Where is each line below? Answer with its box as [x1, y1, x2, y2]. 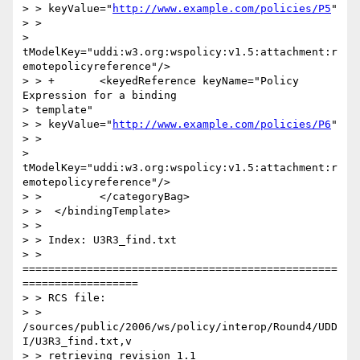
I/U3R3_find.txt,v [22, 335, 132, 348]
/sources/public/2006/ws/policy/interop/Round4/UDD [22, 321, 337, 333]
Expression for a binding [22, 89, 177, 102]
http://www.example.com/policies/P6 [112, 118, 331, 131]
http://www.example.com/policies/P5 [112, 2, 331, 15]
